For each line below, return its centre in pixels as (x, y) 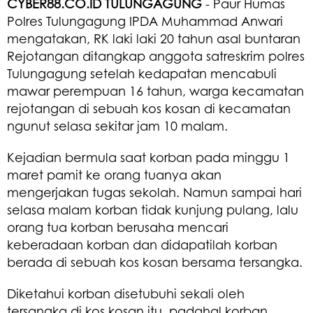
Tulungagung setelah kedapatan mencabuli (142, 73)
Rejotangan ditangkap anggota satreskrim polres (156, 56)
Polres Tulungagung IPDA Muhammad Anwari (145, 21)
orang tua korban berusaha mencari (118, 227)
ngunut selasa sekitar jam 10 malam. (119, 125)
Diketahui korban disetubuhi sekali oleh (126, 293)
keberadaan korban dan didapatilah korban (142, 244)
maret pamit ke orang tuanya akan (114, 174)
